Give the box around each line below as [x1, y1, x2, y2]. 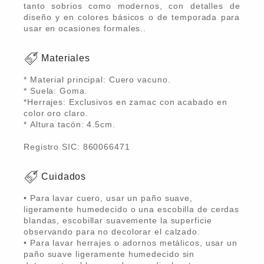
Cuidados [41, 171, 87, 181]
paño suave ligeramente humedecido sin [24, 249, 195, 259]
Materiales [41, 53, 90, 63]
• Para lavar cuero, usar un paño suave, [24, 193, 193, 203]
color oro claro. [24, 108, 91, 118]
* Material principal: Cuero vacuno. [24, 75, 174, 84]
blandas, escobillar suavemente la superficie [24, 216, 212, 225]
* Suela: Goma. [24, 86, 91, 95]
